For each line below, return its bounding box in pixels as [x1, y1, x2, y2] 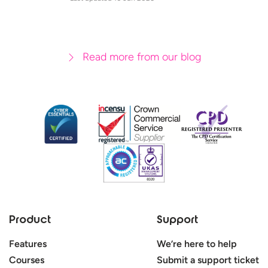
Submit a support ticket [157, 254, 259, 266]
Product [9, 214, 51, 227]
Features [9, 237, 47, 249]
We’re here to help [157, 237, 237, 249]
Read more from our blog [82, 50, 201, 63]
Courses [9, 254, 44, 266]
